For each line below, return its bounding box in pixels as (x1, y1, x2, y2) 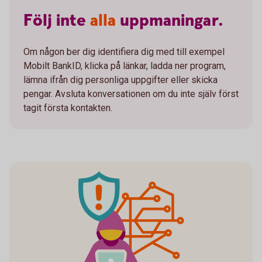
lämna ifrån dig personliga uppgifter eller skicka (23, 74, 218, 86)
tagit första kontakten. (23, 102, 112, 114)
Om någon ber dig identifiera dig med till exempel (23, 46, 225, 58)
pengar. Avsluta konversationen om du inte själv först (23, 88, 239, 100)
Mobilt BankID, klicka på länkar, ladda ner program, (23, 60, 226, 72)
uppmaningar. (120, 10, 223, 33)
